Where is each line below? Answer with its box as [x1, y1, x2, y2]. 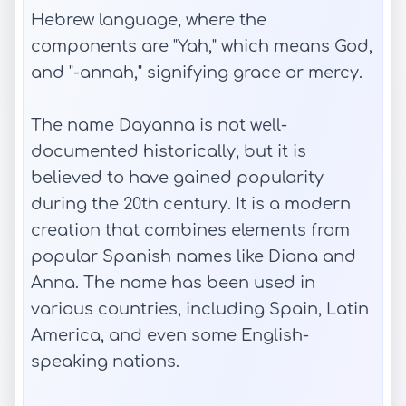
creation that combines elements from [31, 221, 350, 239]
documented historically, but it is [31, 142, 306, 160]
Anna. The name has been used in [31, 274, 315, 292]
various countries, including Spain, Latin [31, 300, 369, 318]
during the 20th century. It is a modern [31, 195, 351, 213]
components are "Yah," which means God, [31, 37, 372, 55]
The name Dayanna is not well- [31, 116, 287, 134]
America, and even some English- [31, 326, 309, 344]
